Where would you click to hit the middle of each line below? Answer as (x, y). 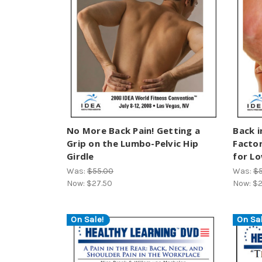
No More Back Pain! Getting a (133, 130)
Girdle (80, 156)
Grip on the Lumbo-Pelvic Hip (132, 143)
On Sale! (87, 220)
